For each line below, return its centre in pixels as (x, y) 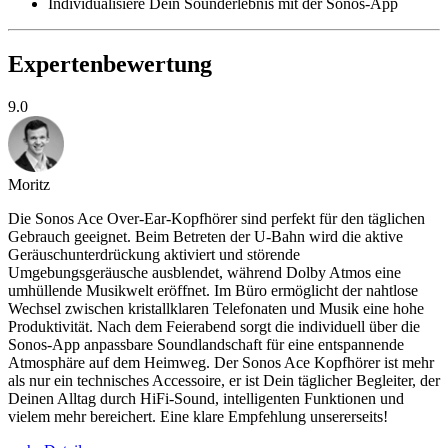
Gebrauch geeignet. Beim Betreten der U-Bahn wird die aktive (205, 236)
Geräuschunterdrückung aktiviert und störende (154, 254)
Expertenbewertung (110, 63)
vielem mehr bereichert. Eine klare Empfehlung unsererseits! (198, 416)
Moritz (29, 184)
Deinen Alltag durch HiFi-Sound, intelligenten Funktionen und (206, 398)
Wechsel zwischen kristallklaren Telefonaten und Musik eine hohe (216, 308)
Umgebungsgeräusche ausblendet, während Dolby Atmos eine (204, 272)
